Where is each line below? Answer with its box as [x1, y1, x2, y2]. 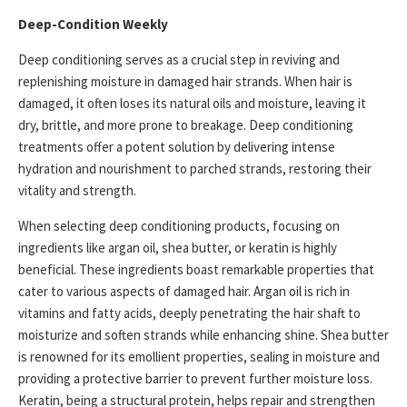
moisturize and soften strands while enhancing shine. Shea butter [18, 326, 389, 344]
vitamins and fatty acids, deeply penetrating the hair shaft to [18, 304, 361, 323]
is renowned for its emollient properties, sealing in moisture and [18, 348, 380, 366]
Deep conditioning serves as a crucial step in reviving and [18, 51, 340, 69]
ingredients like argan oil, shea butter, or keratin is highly [18, 239, 337, 257]
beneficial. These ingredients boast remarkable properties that [18, 261, 374, 279]
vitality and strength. [18, 182, 136, 200]
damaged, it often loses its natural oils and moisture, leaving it [18, 94, 366, 113]
